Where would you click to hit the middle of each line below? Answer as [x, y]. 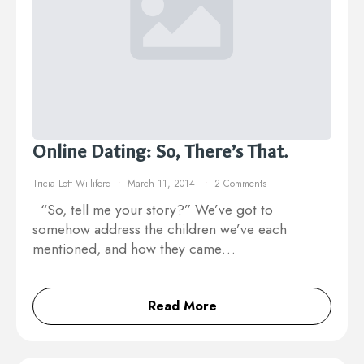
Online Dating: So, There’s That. [160, 152]
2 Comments [240, 184]
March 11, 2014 [163, 184]
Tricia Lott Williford [72, 184]
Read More [182, 306]
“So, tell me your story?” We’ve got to [153, 210]
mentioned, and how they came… [134, 249]
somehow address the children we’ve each [160, 230]
